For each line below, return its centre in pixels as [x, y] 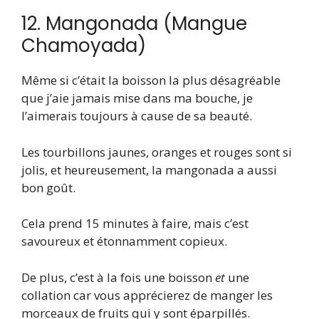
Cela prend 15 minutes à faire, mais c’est [135, 224]
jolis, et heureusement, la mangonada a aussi [149, 169]
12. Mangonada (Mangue [134, 24]
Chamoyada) [84, 46]
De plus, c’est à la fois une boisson [118, 277]
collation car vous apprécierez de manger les [147, 295]
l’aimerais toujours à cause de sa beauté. [137, 116]
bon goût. [48, 187]
